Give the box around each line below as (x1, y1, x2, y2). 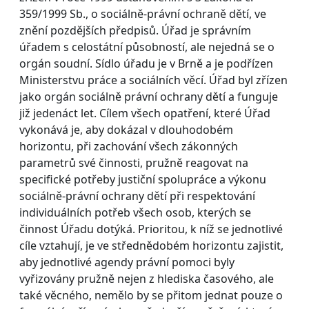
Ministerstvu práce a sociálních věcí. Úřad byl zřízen (19, 72, 288, 88)
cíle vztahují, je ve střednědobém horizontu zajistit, (19, 237, 283, 253)
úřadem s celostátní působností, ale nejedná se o (19, 39, 275, 54)
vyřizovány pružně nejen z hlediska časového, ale (19, 270, 274, 286)
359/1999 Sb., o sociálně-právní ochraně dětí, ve (19, 6, 266, 21)
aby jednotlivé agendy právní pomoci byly (19, 254, 235, 270)
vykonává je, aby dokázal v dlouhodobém (19, 121, 233, 137)
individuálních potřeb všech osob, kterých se (19, 204, 251, 220)
